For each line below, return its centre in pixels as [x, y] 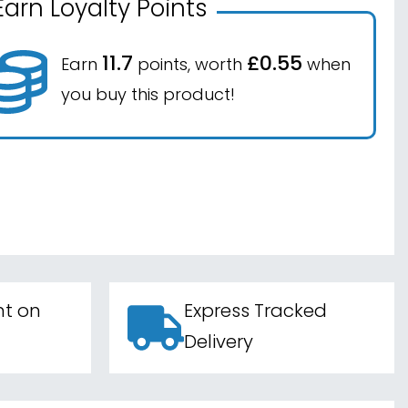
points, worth [190, 66]
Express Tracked [256, 312]
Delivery [219, 343]
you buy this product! [148, 96]
